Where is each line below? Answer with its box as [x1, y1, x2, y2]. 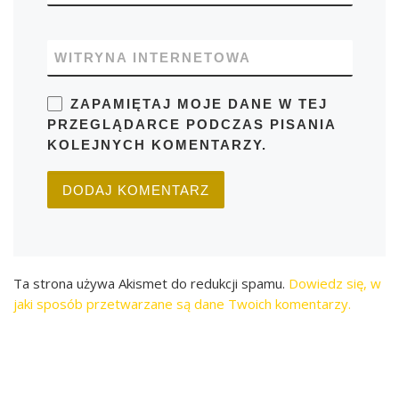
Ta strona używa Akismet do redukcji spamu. [13, 273, 289, 292]
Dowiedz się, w [289, 273, 381, 292]
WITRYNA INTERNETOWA [53, 49, 251, 65]
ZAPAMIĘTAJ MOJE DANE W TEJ [69, 95, 328, 111]
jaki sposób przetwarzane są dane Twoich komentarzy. [13, 294, 351, 313]
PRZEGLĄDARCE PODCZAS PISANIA [46, 116, 336, 132]
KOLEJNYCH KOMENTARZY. [46, 136, 267, 152]
